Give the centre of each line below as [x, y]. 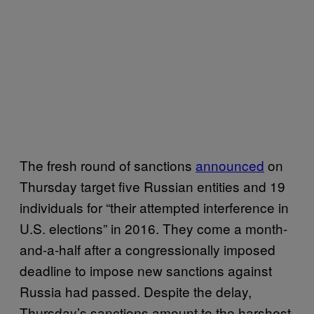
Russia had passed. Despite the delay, [136, 291]
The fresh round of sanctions [108, 165]
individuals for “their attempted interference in [154, 207]
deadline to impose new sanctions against [146, 270]
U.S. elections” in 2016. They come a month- [153, 228]
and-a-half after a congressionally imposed [148, 249]
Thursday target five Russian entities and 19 [152, 186]
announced [230, 165]
